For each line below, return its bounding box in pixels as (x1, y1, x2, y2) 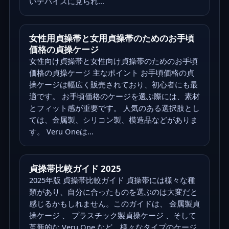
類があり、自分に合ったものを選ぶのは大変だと (29, 186, 198, 197)
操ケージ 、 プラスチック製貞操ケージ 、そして (29, 210, 196, 220)
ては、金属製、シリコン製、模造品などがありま (29, 114, 198, 125)
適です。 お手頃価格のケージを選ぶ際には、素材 (29, 90, 200, 101)
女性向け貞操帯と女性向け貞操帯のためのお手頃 (29, 55, 198, 66)
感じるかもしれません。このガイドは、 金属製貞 (29, 198, 200, 209)
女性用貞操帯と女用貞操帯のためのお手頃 (29, 32, 194, 44)
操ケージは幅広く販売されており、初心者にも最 (29, 79, 198, 89)
